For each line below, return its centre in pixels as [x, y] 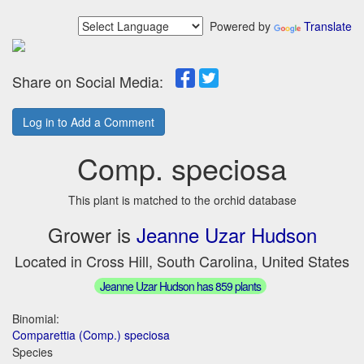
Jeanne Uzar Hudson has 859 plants [180, 286]
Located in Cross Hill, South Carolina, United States [182, 261]
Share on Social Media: [94, 81]
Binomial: [36, 318]
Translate [328, 26]
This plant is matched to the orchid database [182, 200]
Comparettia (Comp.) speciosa [91, 334]
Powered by [238, 26]
